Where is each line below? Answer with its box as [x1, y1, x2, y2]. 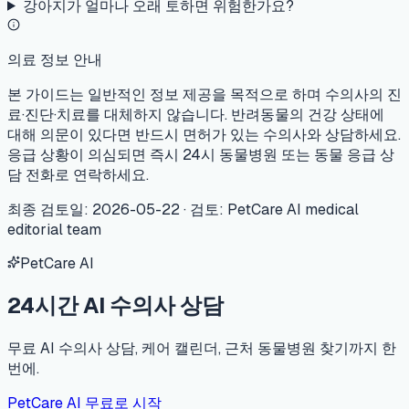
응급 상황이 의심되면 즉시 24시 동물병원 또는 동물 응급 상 [7, 144, 394, 164]
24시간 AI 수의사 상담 [7, 290, 224, 320]
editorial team [7, 219, 101, 239]
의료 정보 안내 [7, 49, 102, 69]
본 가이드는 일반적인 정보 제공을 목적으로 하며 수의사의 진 [7, 84, 402, 104]
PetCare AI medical [227, 199, 359, 219]
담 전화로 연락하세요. [7, 164, 149, 184]
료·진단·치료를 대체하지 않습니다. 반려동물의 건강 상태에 [7, 104, 384, 124]
